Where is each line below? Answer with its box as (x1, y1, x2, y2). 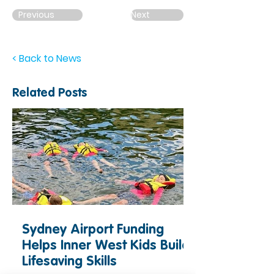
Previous (18, 9, 54, 21)
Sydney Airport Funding (22, 223, 164, 237)
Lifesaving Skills (22, 254, 117, 268)
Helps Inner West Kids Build (22, 239, 190, 253)
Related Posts (12, 87, 87, 100)
